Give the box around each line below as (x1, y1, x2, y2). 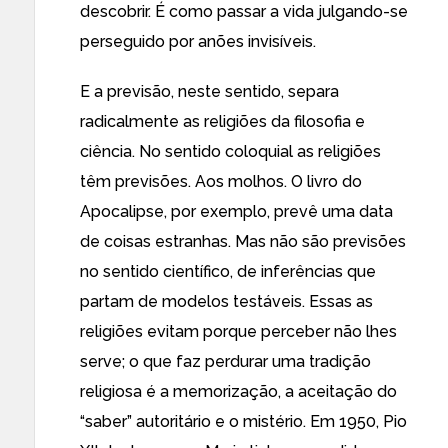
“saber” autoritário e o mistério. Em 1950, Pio (80, 412, 407, 431)
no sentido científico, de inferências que (80, 262, 376, 281)
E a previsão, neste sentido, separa (80, 82, 339, 101)
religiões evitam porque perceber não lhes (80, 322, 397, 341)
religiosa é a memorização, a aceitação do (80, 382, 397, 401)
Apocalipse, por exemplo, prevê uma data (80, 202, 393, 221)
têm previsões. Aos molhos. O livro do (80, 172, 362, 191)
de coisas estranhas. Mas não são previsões (80, 232, 406, 251)
